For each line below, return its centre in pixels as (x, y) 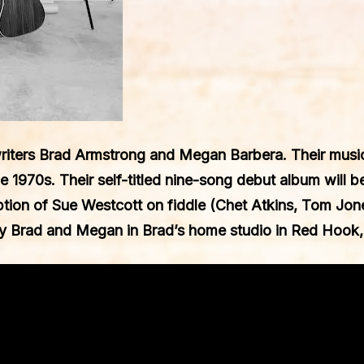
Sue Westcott (97, 205)
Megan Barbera (231, 155)
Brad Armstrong (92, 155)
